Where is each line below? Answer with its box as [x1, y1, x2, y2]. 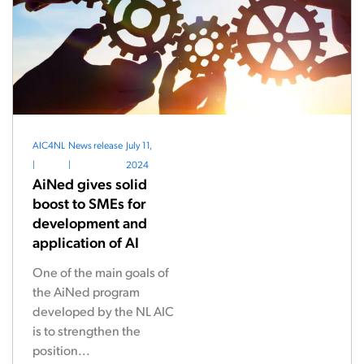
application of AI [32, 232, 139, 251]
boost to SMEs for [32, 193, 146, 212]
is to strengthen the [32, 322, 141, 339]
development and [32, 213, 147, 232]
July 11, [126, 138, 153, 151]
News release [68, 138, 123, 151]
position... [32, 341, 90, 358]
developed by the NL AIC [32, 302, 174, 319]
